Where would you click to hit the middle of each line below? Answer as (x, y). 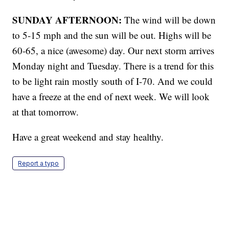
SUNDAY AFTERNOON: (67, 20)
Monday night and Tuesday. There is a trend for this (113, 66)
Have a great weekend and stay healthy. (88, 137)
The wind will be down (169, 20)
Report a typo (39, 164)
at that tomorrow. (46, 112)
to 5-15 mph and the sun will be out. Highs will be (112, 35)
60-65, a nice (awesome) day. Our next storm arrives (113, 51)
